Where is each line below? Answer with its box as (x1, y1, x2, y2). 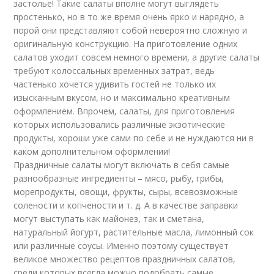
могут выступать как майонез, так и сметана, (13, 213, 205, 224)
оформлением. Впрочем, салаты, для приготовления (13, 105, 235, 117)
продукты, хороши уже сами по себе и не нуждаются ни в (13, 132, 254, 144)
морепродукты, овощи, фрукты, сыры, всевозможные (13, 186, 239, 198)
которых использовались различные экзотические (13, 119, 226, 130)
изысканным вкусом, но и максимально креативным (13, 92, 231, 103)
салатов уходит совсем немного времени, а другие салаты (13, 51, 260, 63)
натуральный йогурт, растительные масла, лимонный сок (13, 226, 254, 238)
